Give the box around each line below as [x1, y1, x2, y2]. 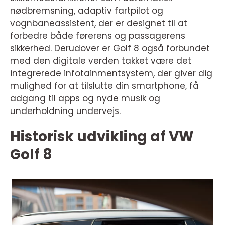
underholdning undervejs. [10, 105, 121, 117]
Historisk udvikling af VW [10, 127, 193, 146]
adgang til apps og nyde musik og [10, 92, 160, 104]
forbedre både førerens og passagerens [10, 30, 185, 42]
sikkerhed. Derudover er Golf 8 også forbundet [10, 42, 210, 54]
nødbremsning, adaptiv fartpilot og [10, 5, 163, 17]
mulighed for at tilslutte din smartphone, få [10, 80, 199, 92]
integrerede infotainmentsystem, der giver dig [10, 67, 212, 79]
